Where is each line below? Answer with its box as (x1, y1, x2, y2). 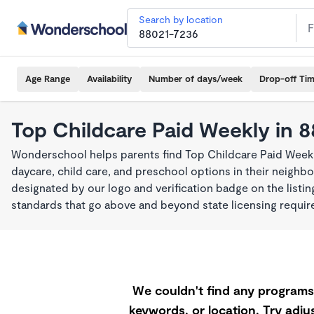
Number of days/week (149, 73, 243, 84)
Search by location (139, 13, 223, 25)
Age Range (25, 73, 70, 84)
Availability (87, 73, 132, 84)
